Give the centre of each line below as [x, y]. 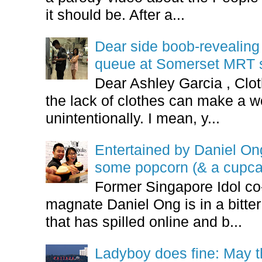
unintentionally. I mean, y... [133, 118]
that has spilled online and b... [144, 222]
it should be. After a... [116, 14]
